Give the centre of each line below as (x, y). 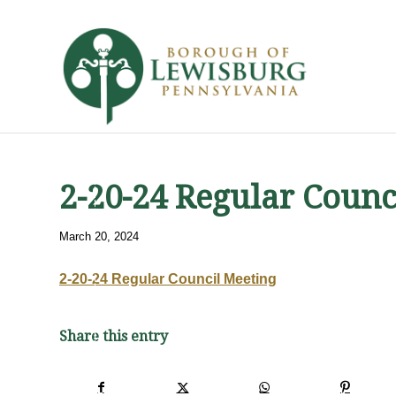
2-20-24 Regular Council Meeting (168, 278)
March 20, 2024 (99, 236)
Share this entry (114, 337)
